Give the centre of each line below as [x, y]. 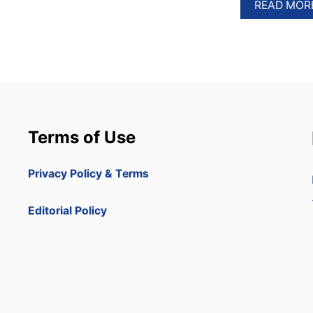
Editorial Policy [67, 211]
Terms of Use [82, 137]
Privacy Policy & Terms [88, 174]
